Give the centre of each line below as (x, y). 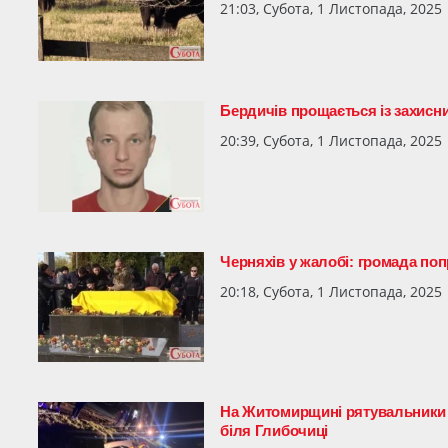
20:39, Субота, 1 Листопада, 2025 (331, 141)
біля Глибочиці (274, 431)
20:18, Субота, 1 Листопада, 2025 (331, 292)
